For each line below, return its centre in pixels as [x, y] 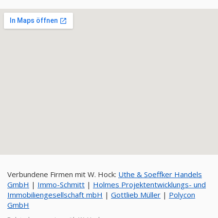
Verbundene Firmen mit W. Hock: [63, 174]
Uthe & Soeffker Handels [160, 174]
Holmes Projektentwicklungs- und [149, 184]
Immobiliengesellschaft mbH [55, 195]
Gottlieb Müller [136, 195]
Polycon [182, 195]
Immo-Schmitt [61, 184]
